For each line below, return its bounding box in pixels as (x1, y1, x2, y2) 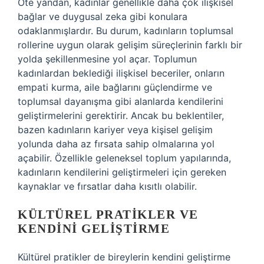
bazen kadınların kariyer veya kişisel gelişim (18, 124, 213, 136)
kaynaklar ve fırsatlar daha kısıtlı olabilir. (18, 180, 197, 192)
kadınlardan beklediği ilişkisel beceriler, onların (18, 67, 225, 79)
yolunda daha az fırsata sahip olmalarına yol (18, 138, 214, 150)
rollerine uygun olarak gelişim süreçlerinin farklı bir (18, 39, 242, 51)
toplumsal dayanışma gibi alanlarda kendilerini (18, 95, 223, 107)
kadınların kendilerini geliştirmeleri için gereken (18, 166, 226, 178)
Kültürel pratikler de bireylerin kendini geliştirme (18, 251, 230, 263)
